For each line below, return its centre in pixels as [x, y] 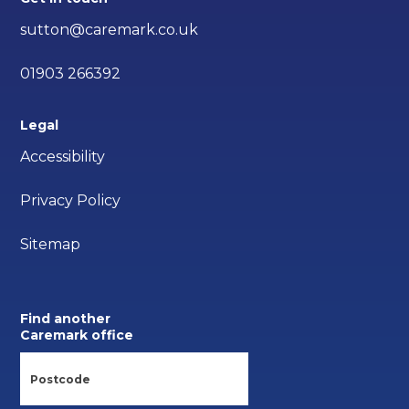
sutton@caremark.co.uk [110, 29]
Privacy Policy [71, 200]
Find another [66, 318]
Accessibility [63, 156]
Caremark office [77, 335]
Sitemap [51, 244]
